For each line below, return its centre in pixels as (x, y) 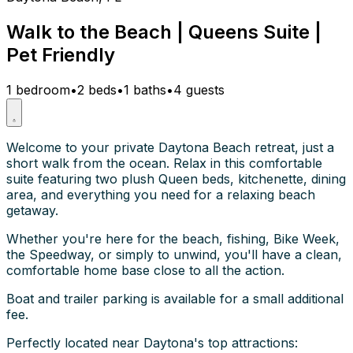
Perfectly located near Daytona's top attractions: (152, 342)
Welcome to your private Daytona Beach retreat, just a (170, 147)
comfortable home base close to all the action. (145, 270)
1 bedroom (38, 89)
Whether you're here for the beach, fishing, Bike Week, (173, 238)
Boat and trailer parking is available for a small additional (175, 298)
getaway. (32, 210)
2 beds (97, 89)
